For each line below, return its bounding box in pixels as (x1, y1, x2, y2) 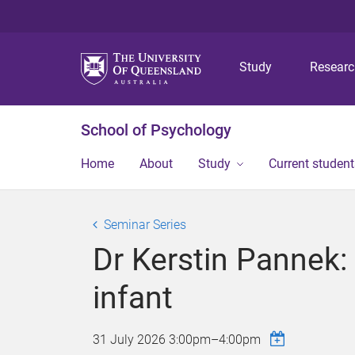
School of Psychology (81, 120, 231, 139)
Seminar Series (104, 217, 186, 232)
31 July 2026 (93, 332, 169, 347)
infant (93, 280, 173, 316)
